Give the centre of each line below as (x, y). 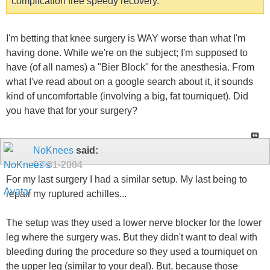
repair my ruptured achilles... (66, 194)
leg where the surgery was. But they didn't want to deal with (132, 237)
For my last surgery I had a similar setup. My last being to (127, 180)
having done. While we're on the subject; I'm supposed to (127, 52)
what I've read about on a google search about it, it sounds (130, 81)
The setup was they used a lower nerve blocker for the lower (134, 223)
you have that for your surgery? (72, 110)
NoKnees (53, 150)
